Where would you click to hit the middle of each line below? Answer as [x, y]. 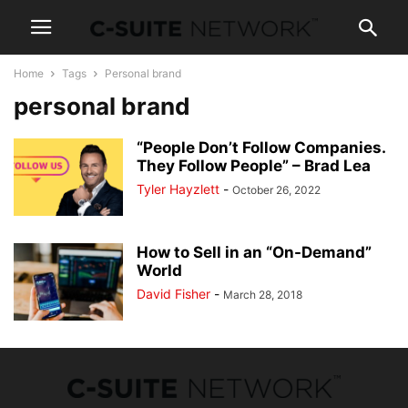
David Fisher [173, 294]
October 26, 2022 [276, 190]
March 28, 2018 [263, 295]
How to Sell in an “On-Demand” [254, 252]
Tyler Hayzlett [178, 189]
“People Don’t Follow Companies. [261, 148]
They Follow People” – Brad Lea [254, 166]
